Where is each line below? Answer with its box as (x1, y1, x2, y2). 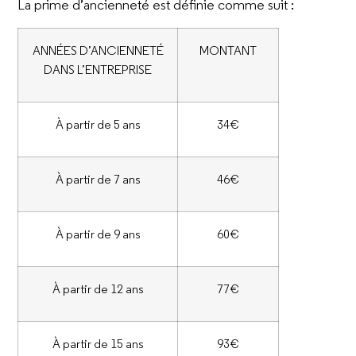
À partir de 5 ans (55, 115, 141, 132)
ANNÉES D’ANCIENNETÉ (32, 41, 164, 58)
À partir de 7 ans (55, 170, 141, 187)
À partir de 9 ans (55, 225, 141, 242)
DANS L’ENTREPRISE (44, 60, 153, 77)
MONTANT (199, 41, 257, 58)
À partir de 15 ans (52, 335, 144, 351)
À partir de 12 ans (52, 280, 144, 296)
